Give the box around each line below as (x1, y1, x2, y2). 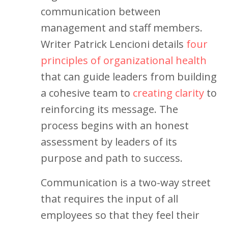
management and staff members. (41, 21, 203, 35)
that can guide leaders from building (41, 70, 217, 83)
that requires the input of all (41, 192, 178, 206)
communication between (41, 5, 161, 18)
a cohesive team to (41, 86, 133, 100)
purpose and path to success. (41, 151, 183, 165)
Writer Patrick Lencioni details (41, 37, 186, 51)
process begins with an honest (41, 119, 189, 132)
